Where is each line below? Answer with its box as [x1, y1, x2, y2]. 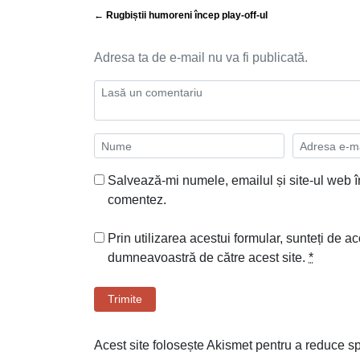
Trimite [108, 292, 142, 306]
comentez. [108, 193, 166, 207]
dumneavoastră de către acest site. [108, 251, 309, 265]
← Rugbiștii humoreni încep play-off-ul [94, 10, 268, 21]
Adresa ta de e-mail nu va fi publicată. [94, 51, 308, 65]
